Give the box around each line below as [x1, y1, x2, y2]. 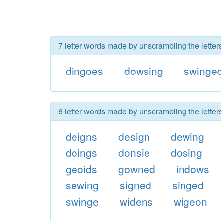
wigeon [174, 194, 208, 209]
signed [119, 178, 151, 192]
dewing [171, 129, 205, 144]
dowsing [124, 63, 163, 78]
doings [65, 145, 97, 160]
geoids [65, 161, 97, 176]
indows [176, 161, 210, 176]
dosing [171, 145, 203, 160]
